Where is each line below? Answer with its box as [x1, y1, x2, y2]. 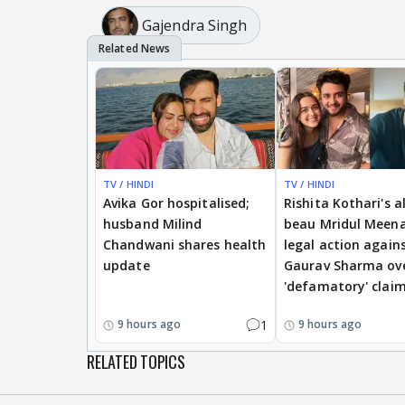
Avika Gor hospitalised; [103, 193, 250, 212]
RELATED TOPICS [87, 349, 185, 373]
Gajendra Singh [142, 14, 248, 35]
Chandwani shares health [103, 235, 267, 253]
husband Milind [103, 214, 202, 232]
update [103, 256, 150, 274]
